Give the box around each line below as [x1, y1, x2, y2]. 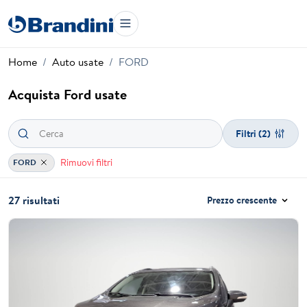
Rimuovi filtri [60, 155, 112, 169]
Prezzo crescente [207, 193, 278, 208]
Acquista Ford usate [8, 85, 127, 103]
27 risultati [8, 193, 60, 208]
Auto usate [52, 54, 103, 69]
